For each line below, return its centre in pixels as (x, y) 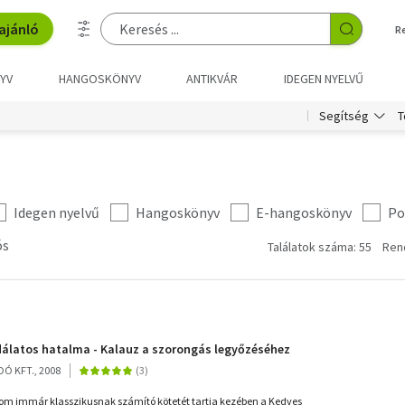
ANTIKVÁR (212, 79)
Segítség (344, 116)
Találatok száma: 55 (320, 247)
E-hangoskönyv (304, 212)
